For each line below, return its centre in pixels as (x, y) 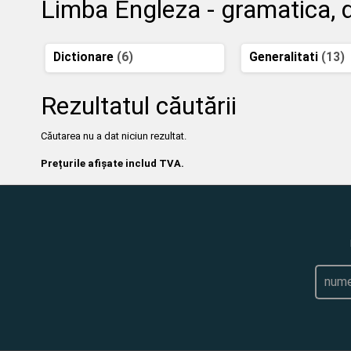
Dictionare (85, 58)
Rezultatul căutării (139, 105)
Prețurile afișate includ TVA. (112, 163)
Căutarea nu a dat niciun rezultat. (114, 136)
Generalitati (286, 58)
